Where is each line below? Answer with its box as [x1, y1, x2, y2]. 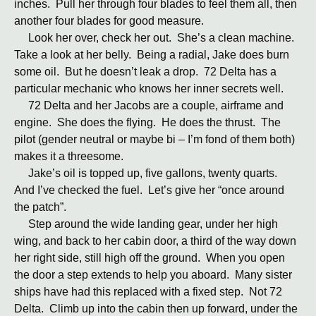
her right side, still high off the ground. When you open [14, 252, 285, 264]
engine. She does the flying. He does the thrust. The [14, 116, 281, 128]
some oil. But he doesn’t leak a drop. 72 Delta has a [14, 66, 276, 78]
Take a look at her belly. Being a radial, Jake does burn [14, 49, 289, 61]
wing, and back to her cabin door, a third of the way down [14, 235, 296, 247]
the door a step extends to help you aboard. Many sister [14, 269, 292, 281]
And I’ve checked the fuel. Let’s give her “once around [14, 184, 284, 196]
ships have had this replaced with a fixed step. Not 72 [14, 286, 282, 298]
